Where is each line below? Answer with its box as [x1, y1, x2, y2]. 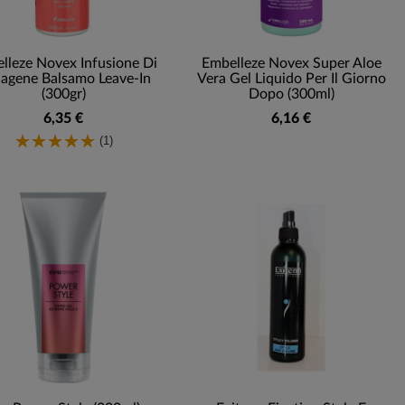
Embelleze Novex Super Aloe [201, 55, 381, 71]
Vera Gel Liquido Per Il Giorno [196, 71, 386, 86]
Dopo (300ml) [248, 86, 334, 101]
